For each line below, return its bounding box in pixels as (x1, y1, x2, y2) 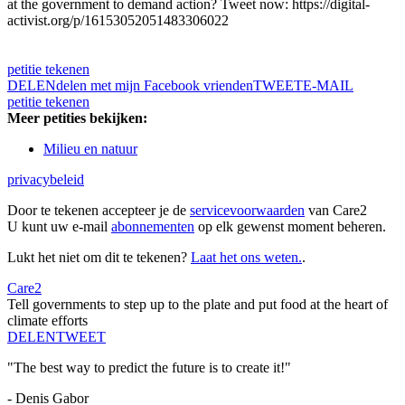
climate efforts (7, 313, 88, 329)
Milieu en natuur (43, 141, 137, 157)
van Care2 (305, 202, 367, 219)
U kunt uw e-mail (7, 219, 111, 235)
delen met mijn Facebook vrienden (56, 78, 253, 94)
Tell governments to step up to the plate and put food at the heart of (7, 297, 388, 313)
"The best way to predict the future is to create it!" (7, 360, 291, 376)
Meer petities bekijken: (7, 110, 147, 127)
